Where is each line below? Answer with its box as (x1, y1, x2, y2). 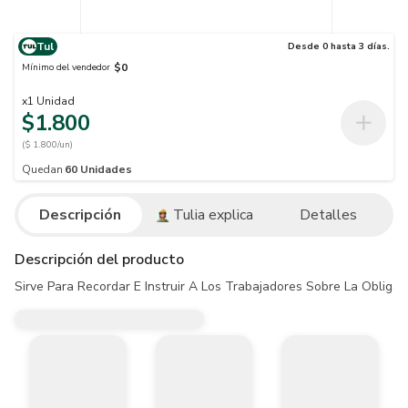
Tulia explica (172, 205, 253, 225)
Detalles (299, 205, 357, 225)
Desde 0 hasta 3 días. (288, 39, 390, 53)
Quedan (22, 162, 63, 177)
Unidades (80, 162, 132, 177)
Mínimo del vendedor (22, 60, 110, 74)
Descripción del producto (15, 250, 184, 270)
